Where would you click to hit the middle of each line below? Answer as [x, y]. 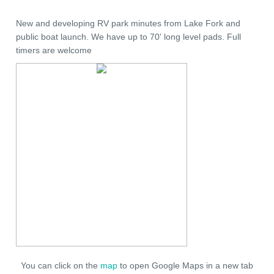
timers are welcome [54, 50]
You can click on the [61, 266]
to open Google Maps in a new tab [185, 266]
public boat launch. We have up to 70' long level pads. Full [128, 37]
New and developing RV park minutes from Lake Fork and [128, 24]
